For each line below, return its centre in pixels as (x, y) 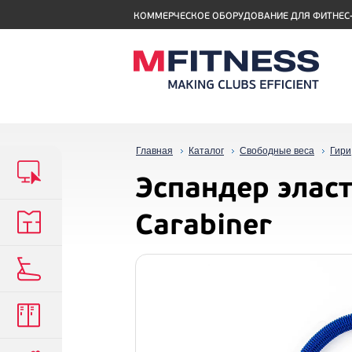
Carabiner (203, 225)
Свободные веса (277, 151)
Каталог (206, 151)
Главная (154, 151)
